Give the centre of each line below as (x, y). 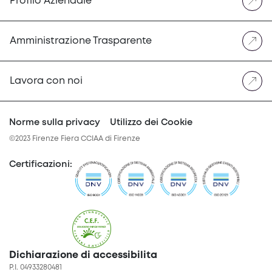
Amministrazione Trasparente (81, 41)
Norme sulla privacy (55, 123)
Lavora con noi (46, 81)
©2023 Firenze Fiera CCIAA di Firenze (75, 139)
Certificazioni (39, 165)
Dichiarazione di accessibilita (83, 255)
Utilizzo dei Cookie (151, 123)
